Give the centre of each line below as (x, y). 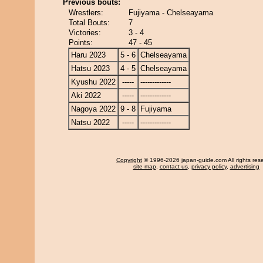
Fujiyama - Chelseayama (171, 13)
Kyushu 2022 (93, 82)
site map (144, 166)
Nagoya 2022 (93, 109)
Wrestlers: (86, 13)
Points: (81, 43)
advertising (245, 166)
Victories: (85, 33)
